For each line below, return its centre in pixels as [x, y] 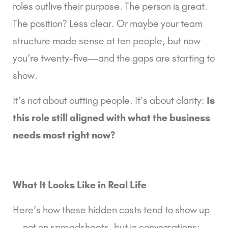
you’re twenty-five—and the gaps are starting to [114, 58]
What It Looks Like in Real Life [80, 184]
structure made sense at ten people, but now [107, 40]
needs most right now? [64, 135]
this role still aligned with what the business [111, 117]
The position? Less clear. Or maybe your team [108, 23]
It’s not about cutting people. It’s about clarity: [110, 100]
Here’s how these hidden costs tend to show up [111, 209]
